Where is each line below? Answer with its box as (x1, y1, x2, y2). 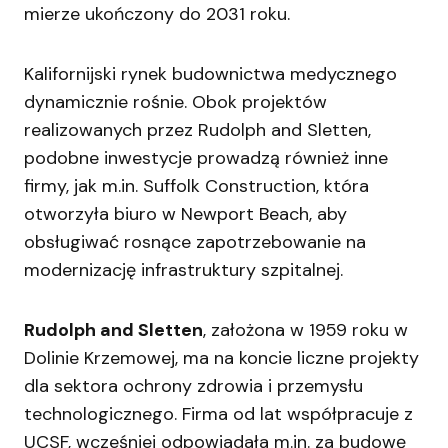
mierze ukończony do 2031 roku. (24, 2, 290, 27)
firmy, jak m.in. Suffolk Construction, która (24, 174, 369, 199)
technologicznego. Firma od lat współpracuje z (24, 402, 413, 427)
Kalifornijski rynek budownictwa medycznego (24, 62, 397, 87)
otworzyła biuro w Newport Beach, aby (24, 202, 347, 227)
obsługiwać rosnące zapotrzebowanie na (24, 230, 366, 255)
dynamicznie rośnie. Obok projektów (24, 90, 327, 115)
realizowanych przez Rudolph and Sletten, (24, 118, 371, 143)
